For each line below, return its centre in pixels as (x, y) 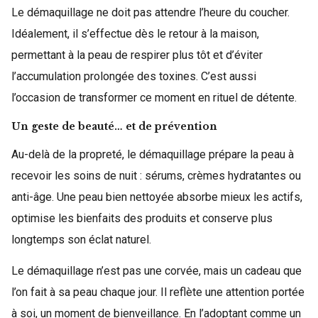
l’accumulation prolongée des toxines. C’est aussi (134, 76)
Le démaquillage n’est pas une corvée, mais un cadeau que (157, 270)
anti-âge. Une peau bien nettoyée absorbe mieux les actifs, (157, 197)
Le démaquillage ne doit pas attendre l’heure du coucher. (150, 12)
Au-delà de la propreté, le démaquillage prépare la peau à (153, 154)
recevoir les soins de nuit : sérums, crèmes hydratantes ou (156, 175)
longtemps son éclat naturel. (81, 239)
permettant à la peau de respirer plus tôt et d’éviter (137, 55)
